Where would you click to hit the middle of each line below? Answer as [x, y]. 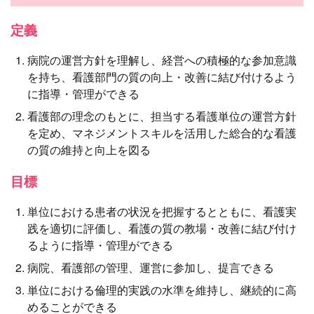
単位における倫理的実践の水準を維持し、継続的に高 [162, 290]
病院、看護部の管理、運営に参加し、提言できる [151, 268]
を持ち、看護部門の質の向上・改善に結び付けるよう [162, 76]
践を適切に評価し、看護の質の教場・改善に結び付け [162, 228]
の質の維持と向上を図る [89, 149]
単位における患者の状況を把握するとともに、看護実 [162, 212]
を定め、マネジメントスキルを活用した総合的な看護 [162, 132]
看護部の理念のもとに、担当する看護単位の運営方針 [162, 116]
